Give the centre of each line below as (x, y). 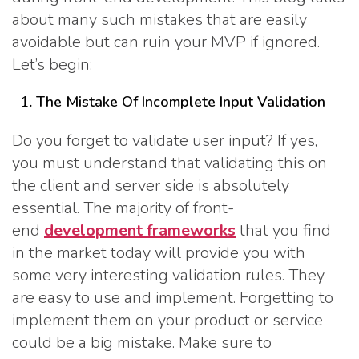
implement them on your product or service (167, 321)
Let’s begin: (52, 64)
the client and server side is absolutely (151, 186)
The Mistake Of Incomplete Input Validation (181, 101)
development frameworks (140, 231)
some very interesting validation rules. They (168, 276)
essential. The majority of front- (123, 208)
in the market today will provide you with (159, 253)
